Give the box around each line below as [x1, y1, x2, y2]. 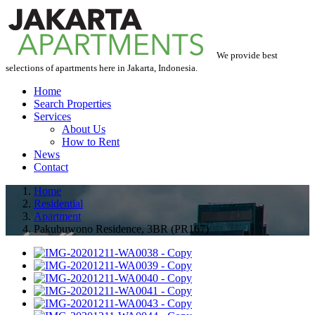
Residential [34, 198, 83, 210]
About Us [62, 123, 105, 135]
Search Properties [34, 98, 111, 110]
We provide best [217, 50, 278, 60]
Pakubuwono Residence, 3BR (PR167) [34, 223, 209, 235]
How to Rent [62, 136, 120, 148]
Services [34, 110, 71, 122]
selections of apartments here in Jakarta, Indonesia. [6, 63, 198, 73]
